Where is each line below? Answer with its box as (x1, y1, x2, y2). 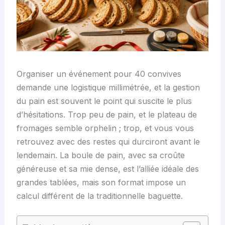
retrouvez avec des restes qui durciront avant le (16, 136, 200, 147)
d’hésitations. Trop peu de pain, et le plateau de (16, 109, 197, 120)
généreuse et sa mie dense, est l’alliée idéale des (16, 163, 199, 174)
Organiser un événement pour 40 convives (16, 68, 181, 79)
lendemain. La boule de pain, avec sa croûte (16, 150, 185, 160)
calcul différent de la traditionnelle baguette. (16, 190, 183, 201)
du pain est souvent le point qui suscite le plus (16, 95, 192, 106)
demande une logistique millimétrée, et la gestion (16, 82, 200, 92)
